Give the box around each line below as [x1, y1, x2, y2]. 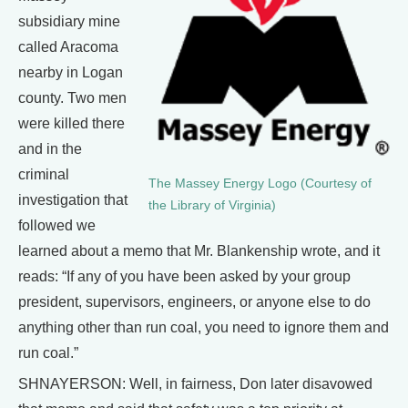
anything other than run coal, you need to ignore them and [18, 319, 389, 335]
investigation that [18, 191, 127, 208]
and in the [18, 140, 82, 157]
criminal [18, 166, 69, 182]
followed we [18, 217, 96, 233]
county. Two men [18, 89, 127, 106]
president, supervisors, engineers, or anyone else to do [18, 293, 371, 310]
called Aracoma [18, 38, 118, 55]
